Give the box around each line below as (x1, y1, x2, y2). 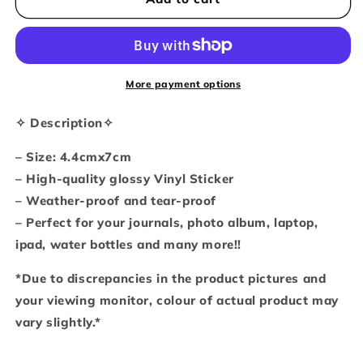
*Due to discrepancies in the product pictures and (15, 270, 327, 286)
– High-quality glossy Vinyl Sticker (15, 170, 234, 186)
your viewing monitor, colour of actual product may (15, 292, 340, 308)
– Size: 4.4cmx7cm (15, 148, 132, 164)
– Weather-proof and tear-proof (15, 192, 216, 208)
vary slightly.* (15, 314, 101, 330)
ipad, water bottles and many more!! (15, 236, 242, 252)
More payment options (126, 77, 241, 90)
